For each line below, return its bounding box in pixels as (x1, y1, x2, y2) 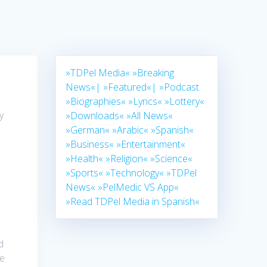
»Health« (66, 152, 104, 166)
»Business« (66, 138, 114, 151)
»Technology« (105, 166, 164, 180)
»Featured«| (103, 80, 157, 94)
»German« (66, 123, 110, 137)
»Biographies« (66, 95, 126, 108)
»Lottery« (164, 95, 205, 108)
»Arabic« (112, 123, 149, 137)
